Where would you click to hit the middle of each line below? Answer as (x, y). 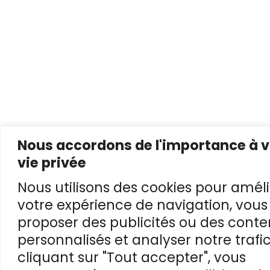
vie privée (52, 162)
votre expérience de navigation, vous (143, 205)
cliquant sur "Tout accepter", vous (132, 257)
